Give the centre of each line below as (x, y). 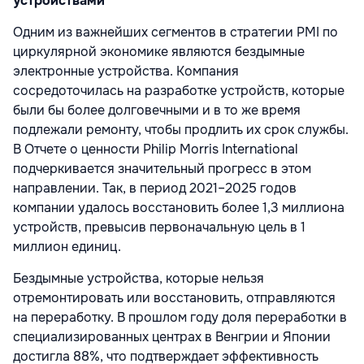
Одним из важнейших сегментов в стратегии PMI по (175, 32)
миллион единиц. (69, 247)
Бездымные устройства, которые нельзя (139, 279)
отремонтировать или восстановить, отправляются (174, 298)
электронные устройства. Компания (126, 71)
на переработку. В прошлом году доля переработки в (180, 318)
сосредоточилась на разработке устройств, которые (179, 91)
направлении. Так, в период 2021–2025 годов (155, 188)
